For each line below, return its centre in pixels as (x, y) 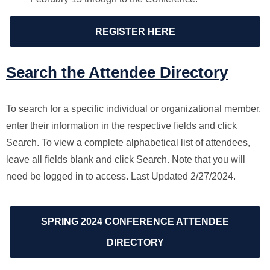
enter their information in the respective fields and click (121, 125)
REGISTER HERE (135, 31)
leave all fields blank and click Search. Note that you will (126, 159)
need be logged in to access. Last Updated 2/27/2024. (121, 176)
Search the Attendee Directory (117, 72)
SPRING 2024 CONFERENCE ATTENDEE (135, 221)
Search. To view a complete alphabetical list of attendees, (128, 142)
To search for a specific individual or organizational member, (133, 108)
